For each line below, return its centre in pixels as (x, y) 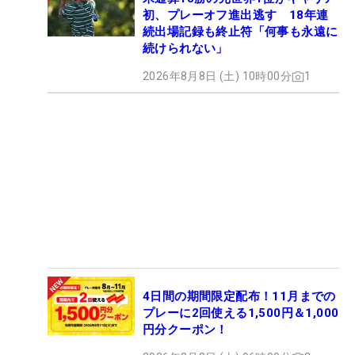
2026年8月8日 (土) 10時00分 (217, 76)
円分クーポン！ (185, 330)
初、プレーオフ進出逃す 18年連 (236, 15)
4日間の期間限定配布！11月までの (239, 297)
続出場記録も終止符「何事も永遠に (240, 32)
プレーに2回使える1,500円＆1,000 (241, 313)
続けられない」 (185, 49)
